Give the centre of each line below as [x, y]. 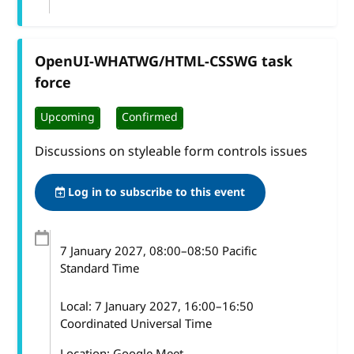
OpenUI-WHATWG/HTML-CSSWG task [164, 61]
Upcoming [68, 118]
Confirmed [150, 118]
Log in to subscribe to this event [155, 192]
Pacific [237, 251]
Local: [77, 306]
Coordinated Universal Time [136, 324]
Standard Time [99, 268]
